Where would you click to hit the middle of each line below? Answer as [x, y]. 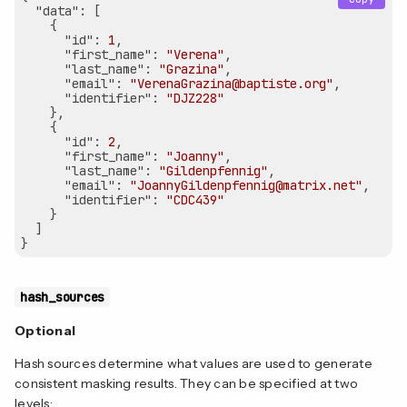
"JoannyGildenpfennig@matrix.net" [246, 185]
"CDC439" [195, 199]
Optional [45, 330]
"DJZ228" [195, 98]
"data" [57, 10]
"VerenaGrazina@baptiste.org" [232, 83]
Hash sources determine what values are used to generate [194, 363]
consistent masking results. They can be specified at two [186, 383]
